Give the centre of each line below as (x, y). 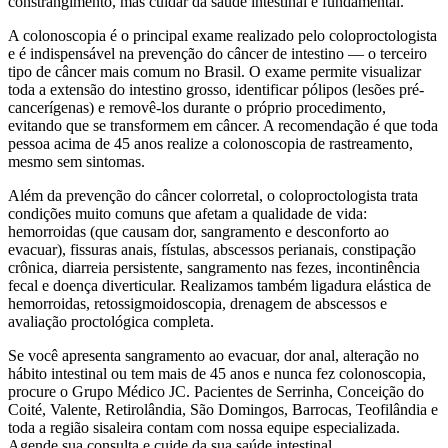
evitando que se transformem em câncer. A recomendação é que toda (223, 125)
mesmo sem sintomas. (76, 161)
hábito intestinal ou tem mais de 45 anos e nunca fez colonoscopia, (217, 373)
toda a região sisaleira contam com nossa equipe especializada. (204, 427)
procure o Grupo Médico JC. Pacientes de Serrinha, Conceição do (216, 391)
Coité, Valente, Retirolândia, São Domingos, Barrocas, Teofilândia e (223, 409)
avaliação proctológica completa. (111, 321)
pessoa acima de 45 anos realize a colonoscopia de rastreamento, (210, 143)
